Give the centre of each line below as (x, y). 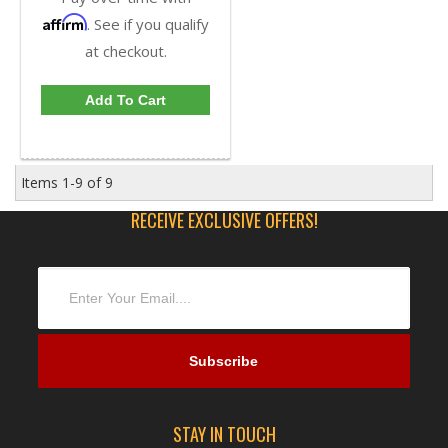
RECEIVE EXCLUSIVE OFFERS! (224, 220)
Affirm (64, 22)
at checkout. (125, 51)
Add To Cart (125, 100)
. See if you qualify (147, 24)
